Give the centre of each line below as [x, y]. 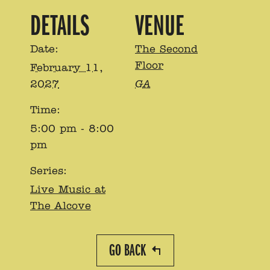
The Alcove [61, 206]
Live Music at [68, 190]
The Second [166, 49]
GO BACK [127, 251]
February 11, [67, 68]
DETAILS [60, 26]
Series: [49, 171]
